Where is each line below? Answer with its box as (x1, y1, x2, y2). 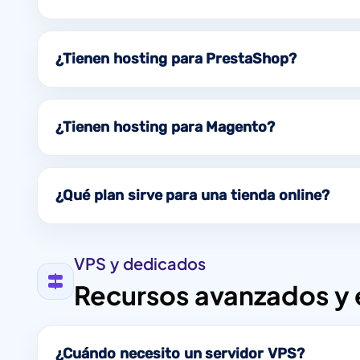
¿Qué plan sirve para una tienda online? (55, 186, 329, 204)
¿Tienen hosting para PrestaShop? (55, 49, 297, 67)
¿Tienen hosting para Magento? (55, 117, 276, 136)
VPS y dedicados (74, 252, 206, 273)
